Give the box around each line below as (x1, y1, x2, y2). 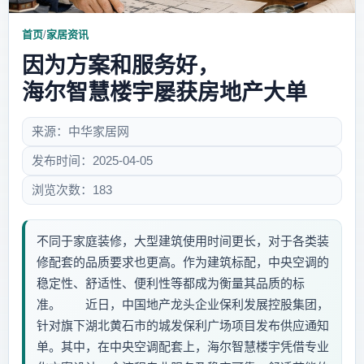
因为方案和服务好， (22, 54, 219, 79)
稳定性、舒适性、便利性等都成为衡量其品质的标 (37, 276, 305, 291)
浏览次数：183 (32, 183, 112, 197)
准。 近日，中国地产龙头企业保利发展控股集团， (37, 297, 329, 312)
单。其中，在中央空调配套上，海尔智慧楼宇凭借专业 (37, 340, 329, 354)
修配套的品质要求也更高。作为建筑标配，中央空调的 (37, 255, 329, 270)
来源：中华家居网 (32, 124, 129, 139)
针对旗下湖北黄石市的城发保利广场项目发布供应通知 (37, 318, 329, 333)
